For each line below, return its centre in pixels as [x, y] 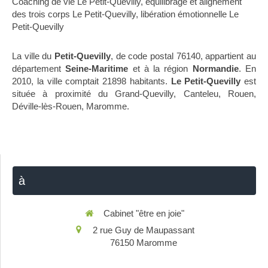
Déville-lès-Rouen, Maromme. [71, 106]
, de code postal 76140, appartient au [183, 56]
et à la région [160, 68]
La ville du [33, 56]
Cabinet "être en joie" [144, 213]
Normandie [215, 68]
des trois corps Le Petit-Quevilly [74, 14]
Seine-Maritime [97, 68]
